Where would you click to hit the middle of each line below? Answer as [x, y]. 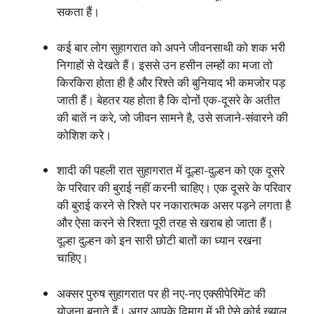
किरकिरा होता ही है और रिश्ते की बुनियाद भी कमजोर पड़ [171, 82]
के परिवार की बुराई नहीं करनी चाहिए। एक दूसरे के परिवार [174, 187]
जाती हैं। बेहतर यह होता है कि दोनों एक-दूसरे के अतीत [169, 100]
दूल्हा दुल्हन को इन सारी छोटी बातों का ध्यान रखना [159, 240]
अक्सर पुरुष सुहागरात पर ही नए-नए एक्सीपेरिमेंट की [161, 293]
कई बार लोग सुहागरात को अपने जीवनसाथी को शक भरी [171, 47]
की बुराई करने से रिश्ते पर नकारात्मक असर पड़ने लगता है [174, 205]
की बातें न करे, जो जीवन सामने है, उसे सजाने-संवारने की [172, 117]
